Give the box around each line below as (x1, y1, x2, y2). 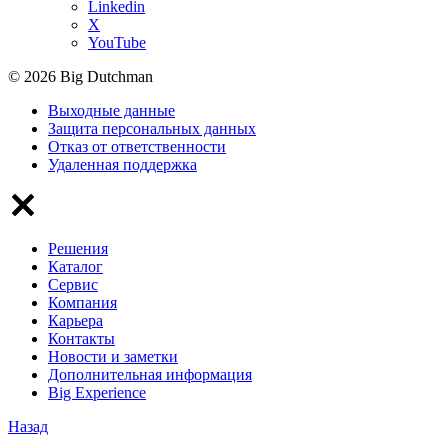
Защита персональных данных (48, 120, 256, 138)
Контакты (48, 330, 115, 348)
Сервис (48, 276, 98, 294)
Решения (48, 240, 108, 258)
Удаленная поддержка (48, 156, 197, 174)
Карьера (48, 312, 103, 330)
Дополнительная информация (48, 366, 252, 384)
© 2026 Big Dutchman (8, 68, 153, 86)
